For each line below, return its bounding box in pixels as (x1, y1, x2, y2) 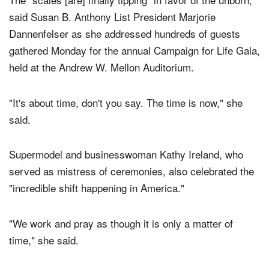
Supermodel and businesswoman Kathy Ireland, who (9, 168, 243, 184)
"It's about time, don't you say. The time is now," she (9, 116, 243, 131)
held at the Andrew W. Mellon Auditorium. (9, 81, 194, 97)
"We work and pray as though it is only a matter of (9, 237, 233, 253)
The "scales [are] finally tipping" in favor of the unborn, (9, 14, 252, 29)
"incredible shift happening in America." (9, 202, 184, 217)
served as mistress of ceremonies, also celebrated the (9, 185, 254, 201)
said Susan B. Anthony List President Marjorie (9, 31, 216, 46)
